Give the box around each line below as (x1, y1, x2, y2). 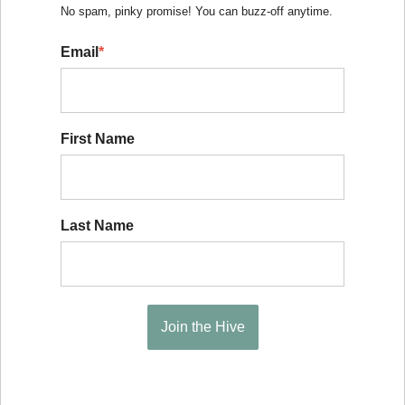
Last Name (61, 217, 134, 233)
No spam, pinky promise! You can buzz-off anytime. (61, 4, 333, 18)
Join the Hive (160, 318, 245, 334)
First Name (61, 130, 135, 146)
